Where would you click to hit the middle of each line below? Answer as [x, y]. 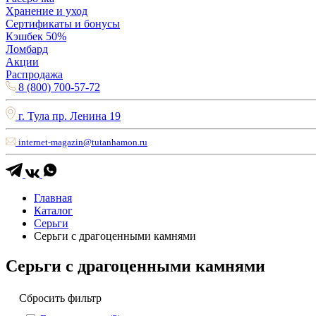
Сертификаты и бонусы [63, 24]
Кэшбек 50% [36, 36]
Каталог [53, 210]
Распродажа [34, 74]
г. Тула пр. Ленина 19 [69, 116]
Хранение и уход [47, 11]
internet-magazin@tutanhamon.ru [83, 142]
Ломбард [27, 49]
